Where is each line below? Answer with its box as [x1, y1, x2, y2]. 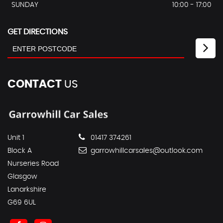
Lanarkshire [7, 186, 46, 194]
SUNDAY [11, 1, 38, 9]
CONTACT [7, 79, 62, 90]
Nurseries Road [7, 160, 59, 168]
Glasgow [7, 173, 37, 181]
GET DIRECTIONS [7, 28, 68, 36]
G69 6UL [7, 199, 36, 207]
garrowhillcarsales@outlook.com [89, 147, 203, 155]
